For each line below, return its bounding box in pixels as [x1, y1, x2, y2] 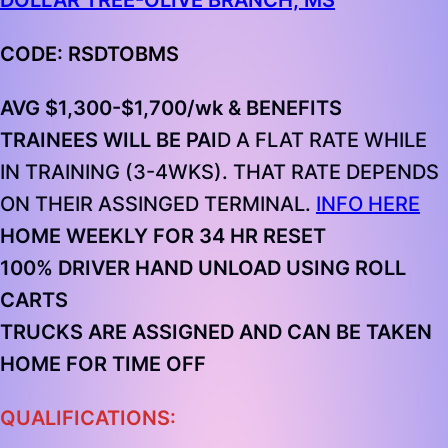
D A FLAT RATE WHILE [217, 128, 427, 153]
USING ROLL [286, 256, 406, 281]
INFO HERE [316, 192, 420, 217]
